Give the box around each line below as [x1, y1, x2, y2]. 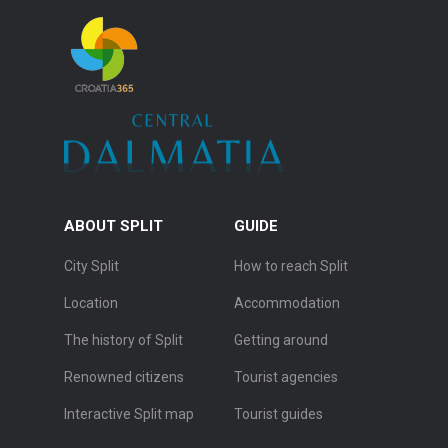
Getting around [234, 332, 328, 349]
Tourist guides [234, 406, 323, 423]
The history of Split [64, 332, 183, 349]
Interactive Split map [64, 406, 194, 423]
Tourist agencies [234, 369, 338, 386]
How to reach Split [234, 258, 348, 275]
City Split [64, 258, 119, 275]
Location [64, 295, 118, 312]
